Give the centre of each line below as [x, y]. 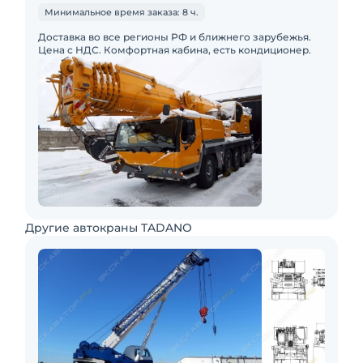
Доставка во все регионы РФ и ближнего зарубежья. [175, 37]
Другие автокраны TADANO [109, 228]
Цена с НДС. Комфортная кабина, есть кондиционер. [175, 50]
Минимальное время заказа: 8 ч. [122, 12]
